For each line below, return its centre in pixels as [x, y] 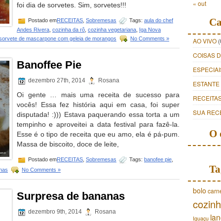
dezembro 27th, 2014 [57, 81]
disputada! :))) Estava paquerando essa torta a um [98, 114]
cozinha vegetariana [112, 30]
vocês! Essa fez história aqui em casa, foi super [98, 105]
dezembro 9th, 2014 [55, 212]
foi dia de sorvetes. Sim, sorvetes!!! [72, 5]
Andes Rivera [33, 30]
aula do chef [159, 20]
